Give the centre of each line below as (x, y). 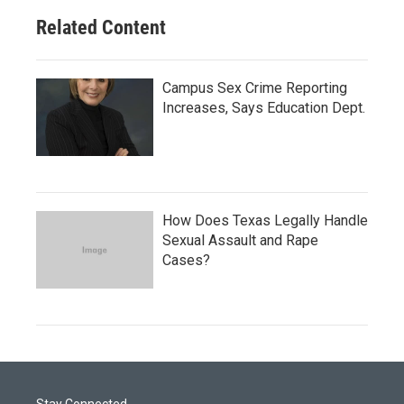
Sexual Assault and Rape (240, 240)
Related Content (101, 28)
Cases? (186, 260)
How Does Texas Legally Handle (265, 220)
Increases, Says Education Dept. (264, 108)
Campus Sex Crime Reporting (255, 88)
